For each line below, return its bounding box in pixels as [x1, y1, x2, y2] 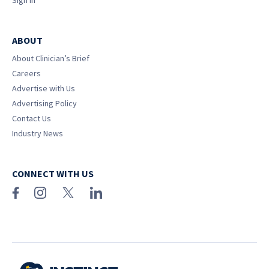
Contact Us [12, 113, 51, 124]
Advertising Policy [12, 98, 77, 109]
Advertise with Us [12, 83, 75, 94]
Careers [12, 68, 41, 79]
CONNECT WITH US [12, 168, 94, 180]
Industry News [12, 128, 63, 139]
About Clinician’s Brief [12, 53, 89, 64]
